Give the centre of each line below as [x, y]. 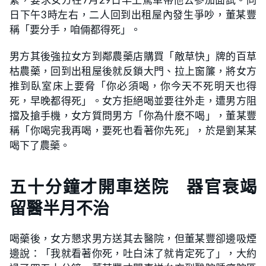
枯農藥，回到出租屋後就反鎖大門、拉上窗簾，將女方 [133, 71]
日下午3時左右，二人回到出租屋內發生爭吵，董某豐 [133, 15]
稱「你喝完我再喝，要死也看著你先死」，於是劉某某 [133, 130]
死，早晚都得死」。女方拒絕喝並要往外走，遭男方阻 [133, 101]
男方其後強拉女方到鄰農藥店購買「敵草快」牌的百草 [133, 56]
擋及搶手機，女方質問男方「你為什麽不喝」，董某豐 [133, 115]
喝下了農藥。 [40, 145]
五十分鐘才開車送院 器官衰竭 [133, 187]
